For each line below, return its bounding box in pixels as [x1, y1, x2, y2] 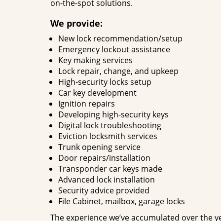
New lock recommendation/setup [58, 33, 183, 44]
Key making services [58, 55, 133, 66]
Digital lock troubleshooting [58, 120, 161, 131]
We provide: [50, 17, 103, 29]
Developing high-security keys [58, 109, 169, 120]
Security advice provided [58, 185, 149, 196]
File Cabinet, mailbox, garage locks [58, 196, 185, 207]
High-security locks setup [58, 76, 151, 87]
